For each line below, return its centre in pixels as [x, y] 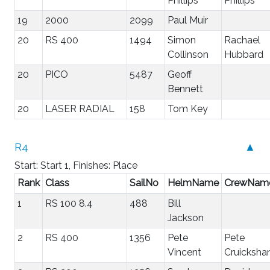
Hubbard [244, 54]
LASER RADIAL [80, 108]
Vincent [184, 252]
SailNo [144, 183]
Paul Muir [188, 20]
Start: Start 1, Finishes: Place [76, 165]
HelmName [193, 183]
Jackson [186, 218]
